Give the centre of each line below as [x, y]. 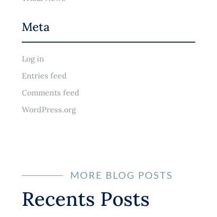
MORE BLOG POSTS [121, 175]
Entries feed [44, 76]
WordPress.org [49, 109]
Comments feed [50, 93]
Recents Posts [85, 199]
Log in [33, 59]
